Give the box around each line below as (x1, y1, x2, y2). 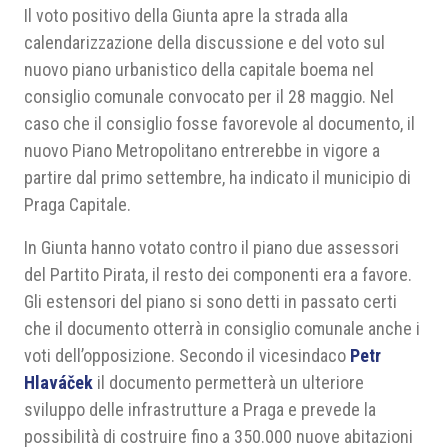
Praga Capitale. (24, 194, 131, 215)
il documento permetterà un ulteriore (93, 372, 364, 393)
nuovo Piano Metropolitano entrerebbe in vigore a (24, 140, 380, 161)
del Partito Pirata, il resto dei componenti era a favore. (24, 264, 412, 285)
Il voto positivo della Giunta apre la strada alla (24, 5, 348, 26)
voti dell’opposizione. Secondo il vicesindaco (24, 345, 346, 366)
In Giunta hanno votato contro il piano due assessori (24, 237, 399, 258)
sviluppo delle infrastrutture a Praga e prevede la (24, 399, 376, 420)
